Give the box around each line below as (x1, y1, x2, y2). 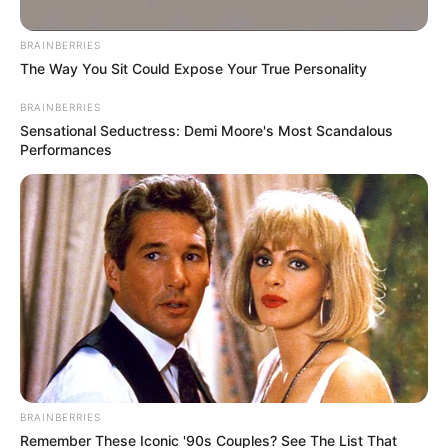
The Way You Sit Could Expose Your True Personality (20, 59, 367, 77)
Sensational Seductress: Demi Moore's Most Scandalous (20, 121, 393, 139)
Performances (20, 140, 112, 158)
